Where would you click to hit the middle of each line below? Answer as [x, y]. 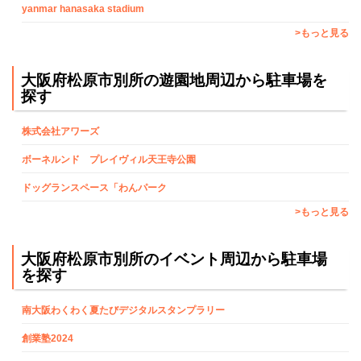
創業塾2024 [48, 339]
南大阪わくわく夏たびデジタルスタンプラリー [133, 311]
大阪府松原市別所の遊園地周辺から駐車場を [174, 80]
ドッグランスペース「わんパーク [94, 188]
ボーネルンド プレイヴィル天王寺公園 [109, 160]
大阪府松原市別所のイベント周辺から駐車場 [174, 259]
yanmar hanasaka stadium [83, 9]
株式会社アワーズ [60, 132]
